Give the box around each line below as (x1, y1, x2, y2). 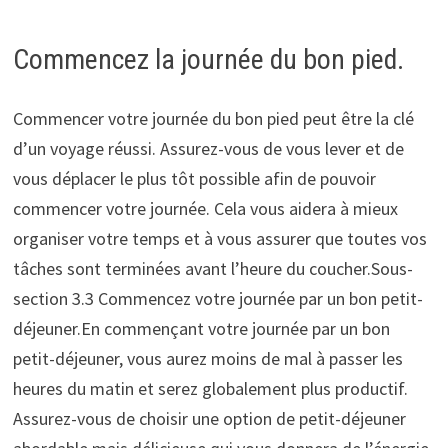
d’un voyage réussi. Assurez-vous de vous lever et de (12, 136, 404, 160)
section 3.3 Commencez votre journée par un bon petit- (12, 286, 423, 310)
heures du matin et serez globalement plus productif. (12, 376, 408, 400)
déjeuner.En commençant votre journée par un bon (12, 316, 390, 340)
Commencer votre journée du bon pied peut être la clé (12, 106, 414, 130)
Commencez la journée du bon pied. (12, 42, 404, 76)
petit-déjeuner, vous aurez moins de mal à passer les (12, 346, 403, 370)
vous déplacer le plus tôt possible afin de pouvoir (12, 166, 376, 190)
